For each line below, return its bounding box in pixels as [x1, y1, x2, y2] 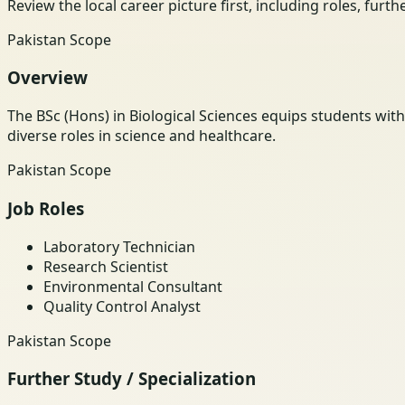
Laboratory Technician [43, 236, 195, 257]
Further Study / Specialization [7, 367, 256, 391]
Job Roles [7, 196, 84, 220]
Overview [7, 66, 88, 89]
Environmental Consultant [43, 276, 222, 297]
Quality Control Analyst [43, 296, 201, 316]
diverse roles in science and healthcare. [7, 126, 276, 146]
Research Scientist [43, 256, 168, 277]
